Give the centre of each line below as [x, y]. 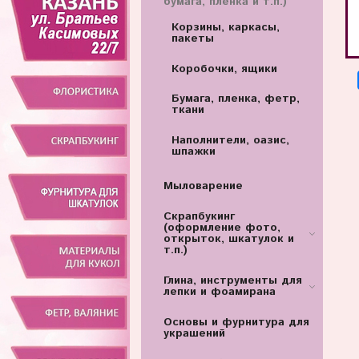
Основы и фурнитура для [236, 322]
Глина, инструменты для [232, 281]
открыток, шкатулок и [228, 239]
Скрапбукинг [199, 217]
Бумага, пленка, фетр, [235, 99]
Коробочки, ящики [224, 69]
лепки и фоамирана [219, 292]
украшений [194, 333]
